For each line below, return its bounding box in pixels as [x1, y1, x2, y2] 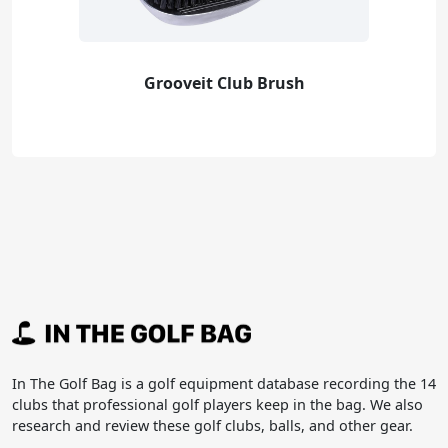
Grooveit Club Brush [143, 71, 305, 94]
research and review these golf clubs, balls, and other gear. [12, 416, 413, 436]
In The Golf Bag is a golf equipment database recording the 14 [12, 374, 436, 394]
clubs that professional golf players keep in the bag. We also [12, 395, 423, 415]
